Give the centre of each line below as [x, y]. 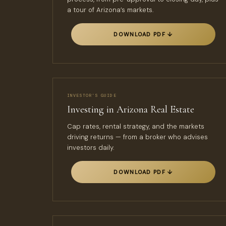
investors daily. [91, 148]
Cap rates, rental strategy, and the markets [136, 126]
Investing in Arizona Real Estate [131, 109]
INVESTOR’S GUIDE [92, 96]
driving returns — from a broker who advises [137, 137]
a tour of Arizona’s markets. [110, 10]
